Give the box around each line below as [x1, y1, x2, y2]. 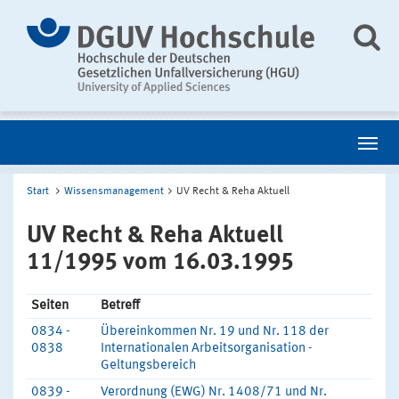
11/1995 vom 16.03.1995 [27, 250, 294, 274]
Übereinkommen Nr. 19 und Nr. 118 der [101, 325, 329, 338]
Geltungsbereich [101, 359, 197, 372]
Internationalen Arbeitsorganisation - [101, 342, 313, 355]
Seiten [31, 299, 69, 313]
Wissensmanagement [64, 186, 164, 197]
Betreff [101, 299, 140, 313]
